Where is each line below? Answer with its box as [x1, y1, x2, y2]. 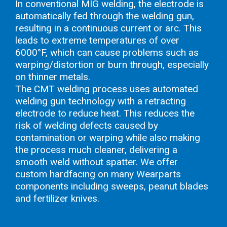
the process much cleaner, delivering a [15, 143, 177, 156]
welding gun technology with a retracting [15, 95, 186, 107]
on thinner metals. [15, 70, 90, 83]
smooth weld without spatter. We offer [15, 156, 178, 168]
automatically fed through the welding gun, [15, 10, 194, 22]
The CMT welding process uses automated [15, 83, 198, 95]
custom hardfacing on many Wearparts [15, 168, 181, 180]
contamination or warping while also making [15, 131, 200, 143]
